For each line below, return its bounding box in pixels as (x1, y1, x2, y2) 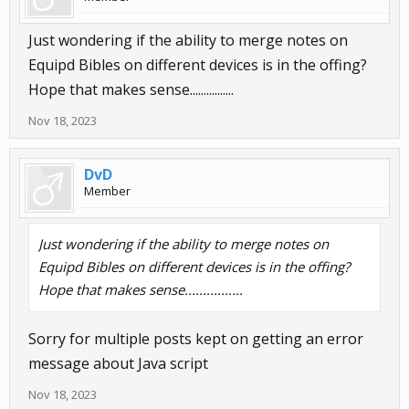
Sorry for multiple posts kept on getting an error (28, 329, 363, 349)
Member (84, 183, 131, 199)
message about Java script (28, 353, 208, 373)
